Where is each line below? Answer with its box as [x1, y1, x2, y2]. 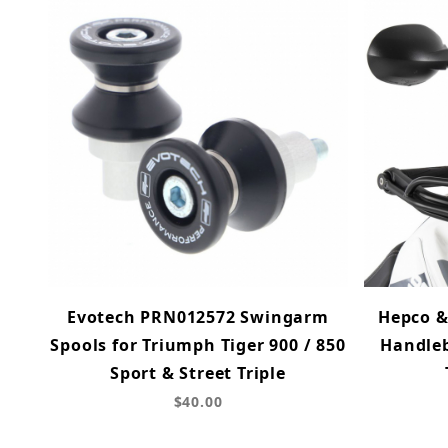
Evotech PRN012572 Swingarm [67, 305, 329, 328]
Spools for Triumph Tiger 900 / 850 [50, 333, 346, 356]
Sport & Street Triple [110, 361, 286, 384]
